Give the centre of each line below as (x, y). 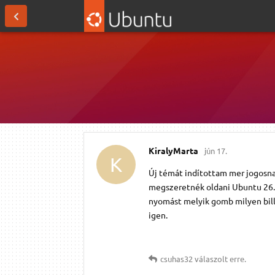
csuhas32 (176, 258)
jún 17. (216, 150)
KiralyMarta (173, 150)
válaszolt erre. (219, 258)
